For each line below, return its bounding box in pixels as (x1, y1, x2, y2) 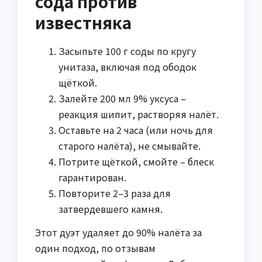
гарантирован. (58, 170, 126, 185)
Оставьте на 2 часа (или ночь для (58, 123, 213, 137)
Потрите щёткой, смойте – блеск (58, 154, 214, 169)
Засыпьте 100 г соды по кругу (58, 44, 196, 58)
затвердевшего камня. (58, 202, 163, 216)
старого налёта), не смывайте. (58, 139, 201, 153)
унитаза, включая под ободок (58, 60, 196, 74)
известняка (35, 11, 132, 35)
